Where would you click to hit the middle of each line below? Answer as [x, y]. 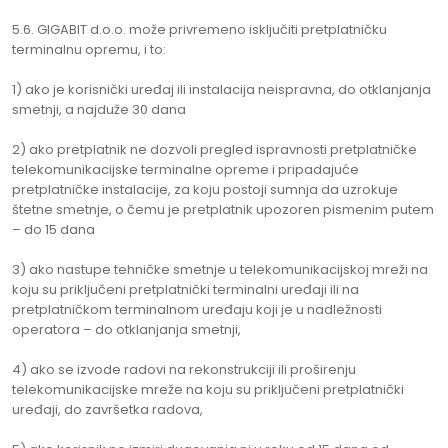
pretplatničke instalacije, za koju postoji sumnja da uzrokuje [205, 189]
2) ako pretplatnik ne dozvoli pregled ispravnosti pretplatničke [214, 149]
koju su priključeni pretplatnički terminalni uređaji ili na [185, 289]
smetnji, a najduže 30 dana [99, 109]
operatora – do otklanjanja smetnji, [126, 329]
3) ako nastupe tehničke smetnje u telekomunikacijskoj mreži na [220, 269]
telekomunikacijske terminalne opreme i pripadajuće [185, 169]
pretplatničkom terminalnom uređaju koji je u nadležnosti [197, 309]
